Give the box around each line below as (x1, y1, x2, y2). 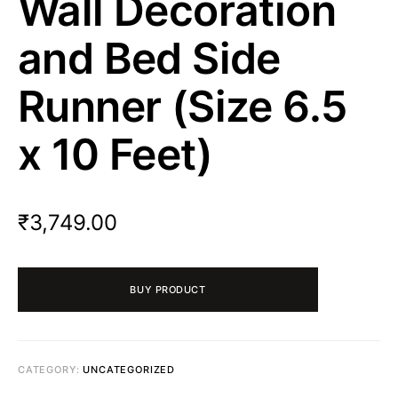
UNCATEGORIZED (83, 362, 175, 376)
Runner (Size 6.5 (18, 79, 347, 132)
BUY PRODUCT (130, 283, 206, 296)
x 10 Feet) (18, 127, 212, 180)
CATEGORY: (18, 362, 84, 376)
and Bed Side (18, 31, 281, 84)
